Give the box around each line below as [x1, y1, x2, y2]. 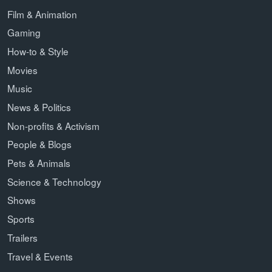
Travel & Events [7, 249, 73, 263]
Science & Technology [7, 174, 101, 188]
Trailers [7, 230, 38, 244]
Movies [7, 63, 38, 76]
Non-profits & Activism [7, 118, 100, 132]
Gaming [7, 25, 41, 39]
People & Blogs [7, 137, 72, 151]
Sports [7, 212, 35, 226]
